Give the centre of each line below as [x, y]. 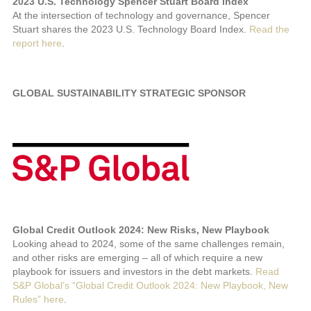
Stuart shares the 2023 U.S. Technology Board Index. [131, 29]
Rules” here [38, 300]
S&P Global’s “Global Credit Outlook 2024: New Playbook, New [150, 286]
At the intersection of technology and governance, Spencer [141, 15]
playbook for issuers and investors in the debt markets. [134, 272]
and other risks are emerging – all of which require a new [137, 258]
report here [37, 43]
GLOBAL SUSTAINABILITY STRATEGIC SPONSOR [129, 93]
